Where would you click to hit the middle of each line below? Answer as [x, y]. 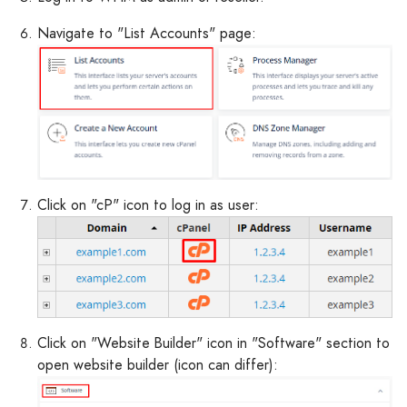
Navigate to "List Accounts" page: [147, 34]
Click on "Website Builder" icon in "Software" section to [213, 343]
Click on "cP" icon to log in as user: [148, 204]
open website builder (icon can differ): [158, 365]
